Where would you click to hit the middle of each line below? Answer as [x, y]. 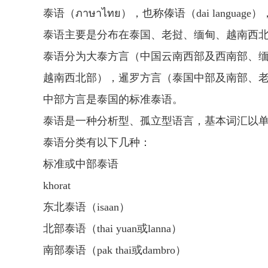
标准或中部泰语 [81, 164]
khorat [57, 185]
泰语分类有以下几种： [97, 142]
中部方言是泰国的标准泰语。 [113, 99]
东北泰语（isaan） [86, 207]
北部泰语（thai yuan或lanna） [112, 229]
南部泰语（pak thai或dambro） [115, 250]
